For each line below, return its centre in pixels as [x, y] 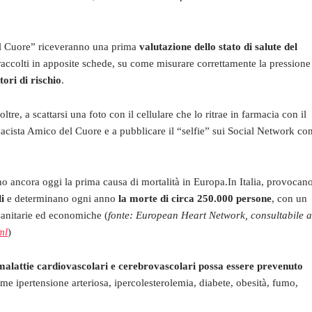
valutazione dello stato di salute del [218, 47]
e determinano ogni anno [61, 198]
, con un [289, 198]
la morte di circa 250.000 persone [195, 198]
